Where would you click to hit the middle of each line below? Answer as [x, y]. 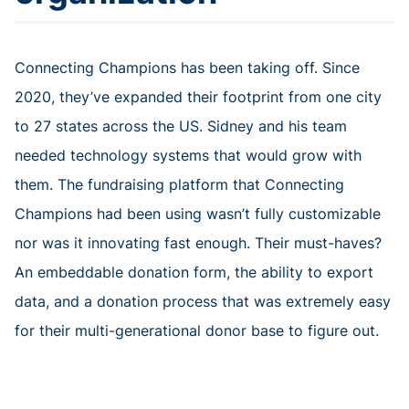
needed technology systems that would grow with [188, 156]
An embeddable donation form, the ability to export [194, 273]
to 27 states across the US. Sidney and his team [181, 126]
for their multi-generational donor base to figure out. [197, 331]
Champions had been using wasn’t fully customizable [198, 214]
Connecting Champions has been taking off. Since [187, 68]
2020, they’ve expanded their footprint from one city [198, 97]
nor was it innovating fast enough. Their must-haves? [198, 243]
